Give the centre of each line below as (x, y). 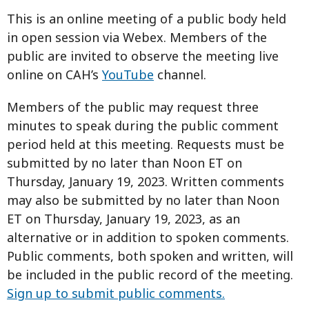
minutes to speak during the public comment (143, 125)
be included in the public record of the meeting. (150, 274)
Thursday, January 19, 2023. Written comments (146, 181)
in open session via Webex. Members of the (137, 37)
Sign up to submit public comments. (116, 293)
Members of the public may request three (133, 107)
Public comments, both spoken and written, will (150, 256)
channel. (180, 74)
